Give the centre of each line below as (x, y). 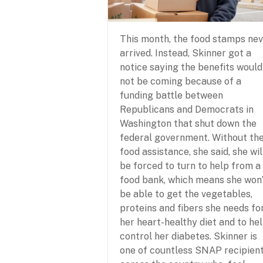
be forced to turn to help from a (190, 166)
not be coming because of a (181, 82)
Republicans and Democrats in (187, 110)
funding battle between (171, 96)
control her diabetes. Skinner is (188, 237)
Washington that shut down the (188, 124)
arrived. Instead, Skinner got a (186, 53)
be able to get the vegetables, (186, 194)
